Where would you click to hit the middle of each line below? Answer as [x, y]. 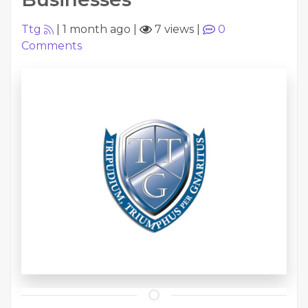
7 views [173, 29]
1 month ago [97, 29]
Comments [52, 46]
